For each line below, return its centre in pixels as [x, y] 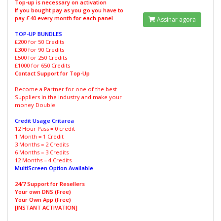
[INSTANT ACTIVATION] [46, 207]
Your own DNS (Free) [43, 192]
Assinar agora [175, 19]
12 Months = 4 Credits [43, 160]
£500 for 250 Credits [41, 57]
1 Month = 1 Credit [39, 136]
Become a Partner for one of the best [66, 89]
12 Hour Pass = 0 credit [45, 129]
